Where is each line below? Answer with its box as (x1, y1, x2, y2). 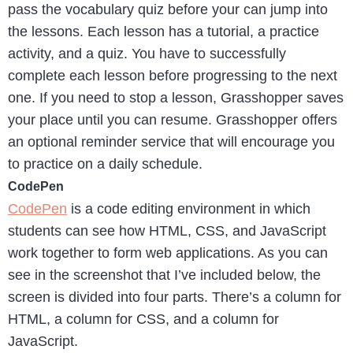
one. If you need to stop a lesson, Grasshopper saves (8, 90, 344, 106)
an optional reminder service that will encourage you (8, 134, 335, 150)
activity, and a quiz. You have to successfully (8, 46, 286, 62)
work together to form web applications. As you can (8, 245, 328, 262)
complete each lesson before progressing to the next (8, 68, 337, 84)
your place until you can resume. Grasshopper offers (8, 112, 337, 128)
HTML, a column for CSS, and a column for (8, 311, 279, 328)
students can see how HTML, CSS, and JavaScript (8, 223, 326, 240)
